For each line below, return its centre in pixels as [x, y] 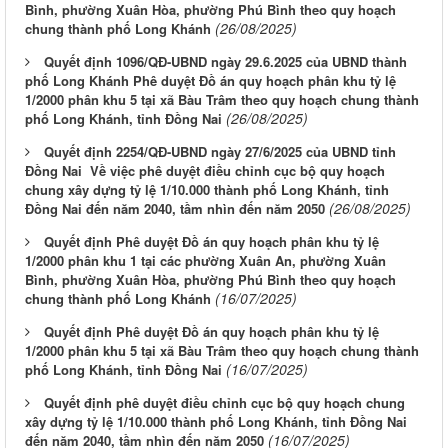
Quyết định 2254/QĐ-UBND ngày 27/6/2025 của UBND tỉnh [220, 152]
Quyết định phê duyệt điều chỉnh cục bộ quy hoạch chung [224, 403]
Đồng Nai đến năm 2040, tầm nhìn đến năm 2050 [175, 209]
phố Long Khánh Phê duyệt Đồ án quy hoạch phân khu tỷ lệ [210, 81]
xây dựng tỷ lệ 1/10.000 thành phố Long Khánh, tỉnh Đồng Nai [216, 422]
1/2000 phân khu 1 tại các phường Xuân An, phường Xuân [205, 261]
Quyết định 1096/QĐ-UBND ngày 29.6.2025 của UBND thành [225, 62]
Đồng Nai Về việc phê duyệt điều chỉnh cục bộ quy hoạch [205, 171]
